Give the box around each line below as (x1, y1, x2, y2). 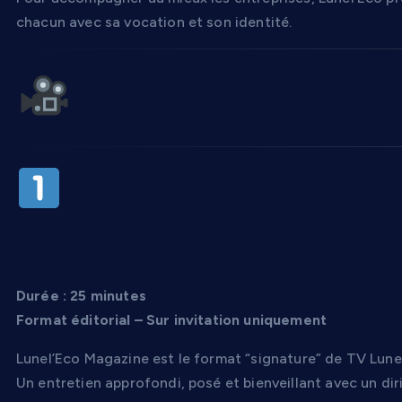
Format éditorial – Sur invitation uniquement (16, 310, 328, 328)
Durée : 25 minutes (16, 286, 146, 304)
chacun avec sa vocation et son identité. (16, 13, 293, 31)
